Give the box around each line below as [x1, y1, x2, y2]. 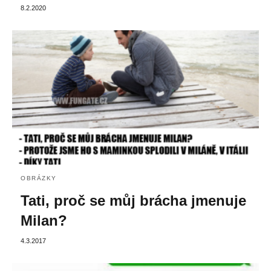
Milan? [21, 212, 67, 229]
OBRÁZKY [21, 174, 57, 181]
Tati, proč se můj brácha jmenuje [21, 192, 246, 209]
